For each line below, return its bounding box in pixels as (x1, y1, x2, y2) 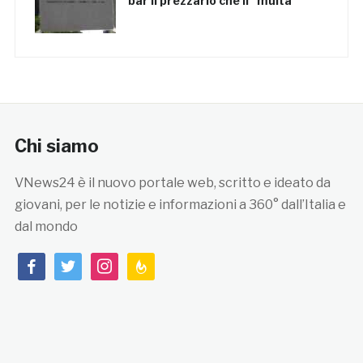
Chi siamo (14, 135, 99, 157)
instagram (89, 255, 153, 271)
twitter (53, 255, 98, 271)
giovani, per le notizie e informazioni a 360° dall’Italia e (14, 197, 346, 213)
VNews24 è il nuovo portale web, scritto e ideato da (14, 175, 331, 191)
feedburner (126, 255, 198, 271)
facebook (16, 255, 77, 271)
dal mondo (14, 219, 78, 235)
